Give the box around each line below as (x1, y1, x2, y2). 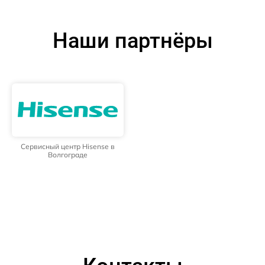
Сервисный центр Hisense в (21, 141, 115, 151)
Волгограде (48, 150, 88, 159)
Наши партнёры (52, 28, 213, 53)
